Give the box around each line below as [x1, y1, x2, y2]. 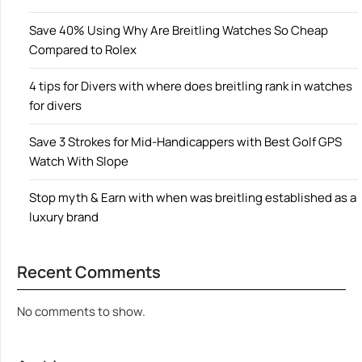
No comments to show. [17, 302, 145, 320]
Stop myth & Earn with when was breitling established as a [29, 188, 356, 206]
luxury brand [29, 208, 99, 225]
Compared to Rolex [29, 40, 137, 58]
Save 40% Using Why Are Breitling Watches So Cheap [29, 21, 328, 39]
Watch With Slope [29, 152, 128, 170]
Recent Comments [17, 260, 161, 283]
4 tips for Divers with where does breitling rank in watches [29, 77, 352, 95]
